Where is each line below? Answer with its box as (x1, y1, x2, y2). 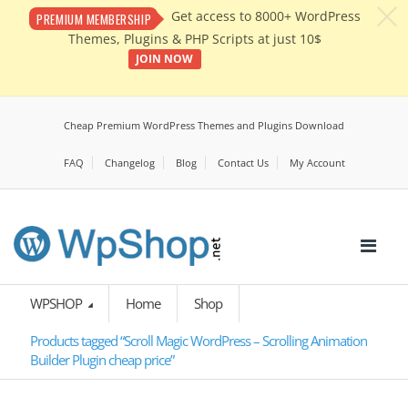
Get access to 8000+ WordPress (170, 8, 361, 25)
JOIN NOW (136, 50, 194, 66)
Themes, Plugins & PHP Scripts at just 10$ (67, 31, 321, 48)
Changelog (104, 156, 155, 170)
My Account (289, 156, 345, 170)
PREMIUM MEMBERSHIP (36, 9, 152, 28)
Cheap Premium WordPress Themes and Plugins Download (64, 118, 344, 133)
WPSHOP (30, 294, 85, 313)
